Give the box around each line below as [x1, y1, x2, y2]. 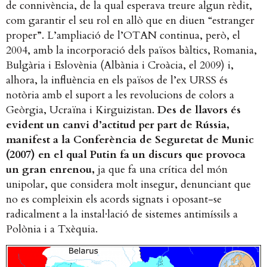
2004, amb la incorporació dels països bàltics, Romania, [6, 42, 257, 58]
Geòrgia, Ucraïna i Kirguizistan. [6, 102, 157, 117]
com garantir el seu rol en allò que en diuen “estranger [6, 13, 254, 28]
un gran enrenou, [6, 162, 95, 177]
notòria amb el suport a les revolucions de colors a [6, 87, 234, 103]
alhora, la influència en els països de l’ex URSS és [6, 72, 228, 88]
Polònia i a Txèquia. [6, 221, 98, 237]
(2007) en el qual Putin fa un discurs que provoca [6, 147, 246, 162]
